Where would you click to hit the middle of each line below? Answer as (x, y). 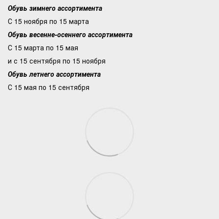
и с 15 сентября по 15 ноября (57, 61)
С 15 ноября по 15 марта (48, 21)
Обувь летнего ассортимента (54, 74)
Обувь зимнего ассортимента (55, 8)
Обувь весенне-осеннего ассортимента (70, 34)
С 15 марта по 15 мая (43, 47)
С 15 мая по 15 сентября (49, 87)
